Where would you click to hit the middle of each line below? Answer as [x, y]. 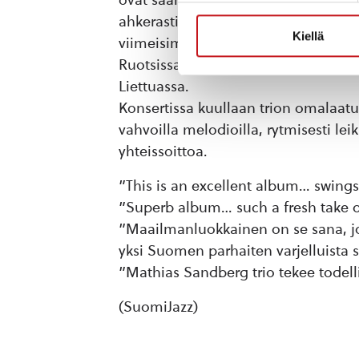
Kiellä [308, 36]
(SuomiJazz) [158, 307]
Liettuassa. [154, 87]
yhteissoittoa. [163, 151]
